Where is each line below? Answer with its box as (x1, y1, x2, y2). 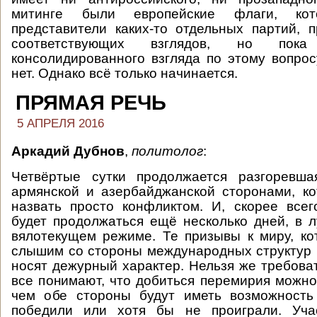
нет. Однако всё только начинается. (11, 66, 238, 81)
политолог (132, 144, 203, 158)
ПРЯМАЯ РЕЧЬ (16, 91, 166, 114)
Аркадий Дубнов (11, 144, 125, 158)
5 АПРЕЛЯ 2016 (17, 117, 104, 130)
